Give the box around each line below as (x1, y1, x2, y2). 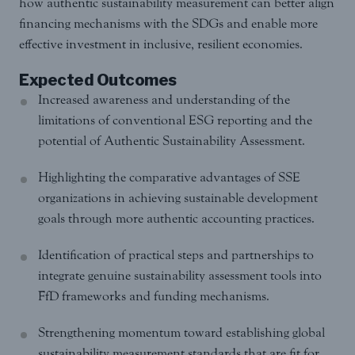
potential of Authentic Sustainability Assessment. (38, 132, 305, 148)
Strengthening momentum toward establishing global (38, 324, 325, 340)
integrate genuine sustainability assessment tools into (38, 267, 322, 283)
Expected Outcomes (19, 70, 177, 90)
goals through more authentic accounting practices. (38, 210, 315, 226)
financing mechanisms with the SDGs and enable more (19, 15, 318, 31)
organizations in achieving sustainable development (38, 189, 318, 205)
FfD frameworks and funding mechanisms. (38, 288, 269, 303)
